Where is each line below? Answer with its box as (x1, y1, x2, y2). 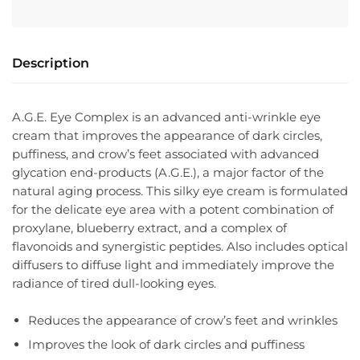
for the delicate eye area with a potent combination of (12, 201, 333, 217)
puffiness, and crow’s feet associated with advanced (12, 145, 319, 162)
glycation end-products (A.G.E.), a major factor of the (12, 164, 324, 180)
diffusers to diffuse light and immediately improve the (12, 256, 334, 272)
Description (12, 55, 89, 71)
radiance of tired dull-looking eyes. (12, 275, 216, 291)
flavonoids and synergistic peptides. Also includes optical (12, 238, 348, 254)
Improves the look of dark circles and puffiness (28, 337, 305, 353)
